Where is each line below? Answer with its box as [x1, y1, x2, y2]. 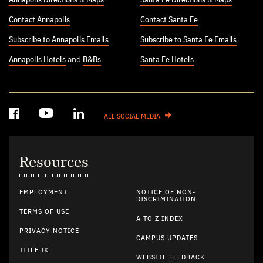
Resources [19, 151, 89, 171]
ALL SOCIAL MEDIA [104, 113, 160, 120]
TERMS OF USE [19, 208, 69, 215]
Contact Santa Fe [140, 15, 198, 24]
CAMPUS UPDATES [136, 234, 198, 242]
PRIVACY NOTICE [19, 227, 79, 235]
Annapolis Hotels [9, 55, 66, 64]
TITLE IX [19, 247, 49, 254]
